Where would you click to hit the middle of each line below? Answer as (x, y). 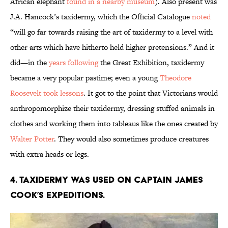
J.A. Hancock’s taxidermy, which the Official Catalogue (101, 17)
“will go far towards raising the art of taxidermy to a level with (111, 32)
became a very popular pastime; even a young (85, 78)
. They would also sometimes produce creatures (131, 139)
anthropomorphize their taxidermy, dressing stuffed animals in (112, 108)
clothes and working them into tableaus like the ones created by (114, 124)
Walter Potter (32, 139)
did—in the (30, 63)
